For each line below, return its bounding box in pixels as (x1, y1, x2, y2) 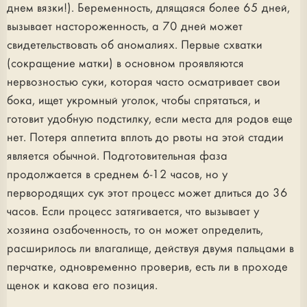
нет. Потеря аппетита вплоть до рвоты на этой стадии (7, 132, 284, 144)
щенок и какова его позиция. (7, 280, 158, 292)
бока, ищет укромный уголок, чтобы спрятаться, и (7, 95, 260, 107)
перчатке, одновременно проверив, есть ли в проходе (7, 261, 288, 273)
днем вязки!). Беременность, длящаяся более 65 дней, (7, 2, 290, 14)
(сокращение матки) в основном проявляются (7, 58, 244, 70)
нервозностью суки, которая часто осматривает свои (7, 76, 280, 88)
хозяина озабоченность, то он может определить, (7, 224, 263, 236)
